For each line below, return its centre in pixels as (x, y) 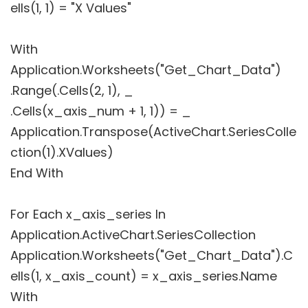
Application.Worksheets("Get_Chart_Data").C (152, 256)
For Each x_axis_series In (88, 214)
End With (37, 173)
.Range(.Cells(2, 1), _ (72, 91)
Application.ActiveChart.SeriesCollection (133, 235)
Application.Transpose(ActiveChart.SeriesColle (153, 132)
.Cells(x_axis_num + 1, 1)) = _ (101, 111)
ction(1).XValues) (62, 153)
